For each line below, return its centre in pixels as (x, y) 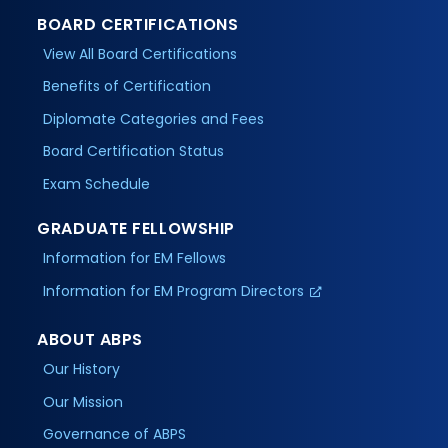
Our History (82, 369)
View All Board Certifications (140, 53)
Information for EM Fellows (135, 258)
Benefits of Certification (127, 86)
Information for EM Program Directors (174, 290)
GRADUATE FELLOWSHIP (136, 229)
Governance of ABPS (115, 434)
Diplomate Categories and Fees (154, 118)
